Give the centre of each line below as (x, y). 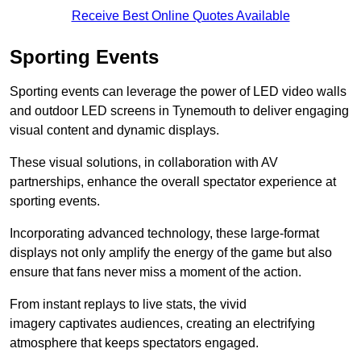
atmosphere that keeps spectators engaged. (134, 343)
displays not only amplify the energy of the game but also (171, 253)
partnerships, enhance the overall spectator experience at (173, 182)
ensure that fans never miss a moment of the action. (156, 272)
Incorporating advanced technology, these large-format (164, 234)
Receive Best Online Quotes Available (180, 16)
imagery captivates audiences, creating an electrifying (162, 324)
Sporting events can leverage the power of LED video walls (178, 92)
